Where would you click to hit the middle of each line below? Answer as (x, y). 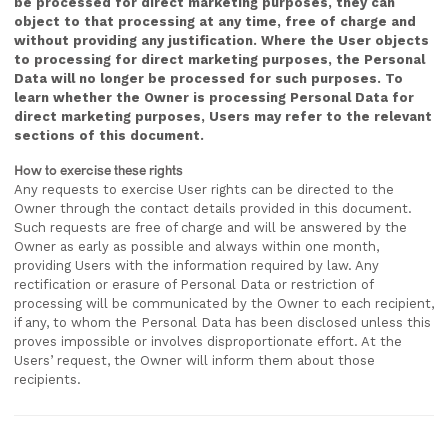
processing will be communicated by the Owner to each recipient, (224, 303)
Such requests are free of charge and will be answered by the (210, 227)
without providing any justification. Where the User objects (221, 40)
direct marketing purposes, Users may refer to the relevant (223, 116)
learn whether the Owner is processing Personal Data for (214, 97)
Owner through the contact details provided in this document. (213, 208)
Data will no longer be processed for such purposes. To (208, 78)
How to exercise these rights (98, 170)
